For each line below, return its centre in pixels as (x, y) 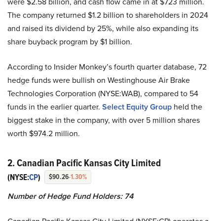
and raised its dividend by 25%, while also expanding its (103, 28)
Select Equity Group (137, 107)
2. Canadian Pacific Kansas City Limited (84, 163)
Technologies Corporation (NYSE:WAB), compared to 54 (103, 93)
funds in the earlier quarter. (55, 106)
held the (187, 106)
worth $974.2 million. (44, 133)
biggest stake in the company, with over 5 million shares (104, 120)
